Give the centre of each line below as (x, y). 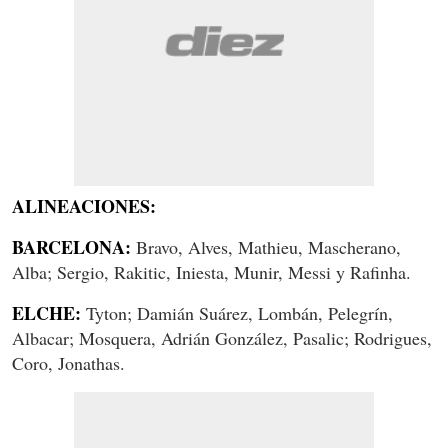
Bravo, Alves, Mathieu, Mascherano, (266, 247)
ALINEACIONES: (84, 206)
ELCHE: (46, 313)
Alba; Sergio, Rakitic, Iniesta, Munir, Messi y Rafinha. (211, 272)
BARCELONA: (71, 247)
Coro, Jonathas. (68, 363)
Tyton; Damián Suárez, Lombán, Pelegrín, (237, 313)
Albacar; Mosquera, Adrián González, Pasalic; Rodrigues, (222, 338)
